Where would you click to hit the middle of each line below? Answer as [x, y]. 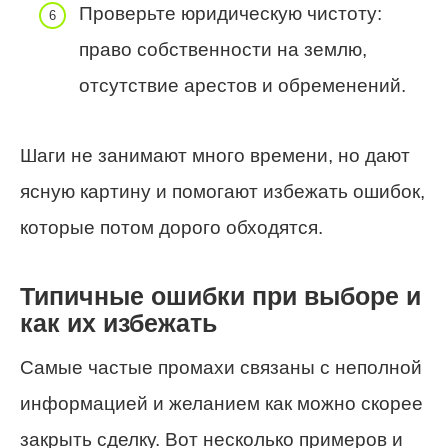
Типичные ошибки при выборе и [220, 297]
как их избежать [118, 324]
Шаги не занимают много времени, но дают [215, 156]
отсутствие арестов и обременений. [242, 85]
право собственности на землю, [223, 49]
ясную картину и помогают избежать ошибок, [222, 192]
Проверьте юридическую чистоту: [230, 13]
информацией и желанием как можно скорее [221, 403]
